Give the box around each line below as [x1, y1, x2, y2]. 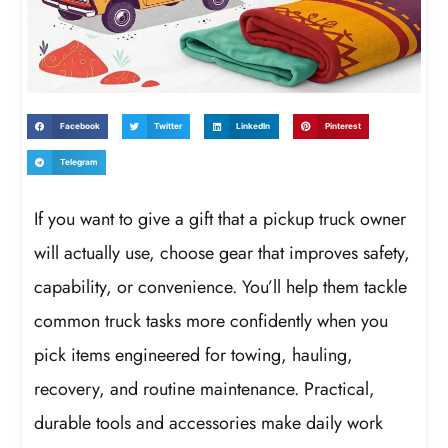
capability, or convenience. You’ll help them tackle [34, 273, 408, 300]
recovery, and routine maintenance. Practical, [34, 375, 376, 402]
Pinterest [324, 121, 361, 132]
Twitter [154, 121, 183, 132]
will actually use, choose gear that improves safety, [34, 239, 411, 266]
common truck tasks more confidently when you [34, 307, 389, 334]
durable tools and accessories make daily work [34, 409, 384, 436]
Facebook [59, 121, 100, 132]
